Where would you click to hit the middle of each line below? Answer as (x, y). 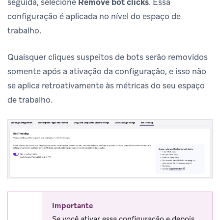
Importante (72, 206)
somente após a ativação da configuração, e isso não (107, 71)
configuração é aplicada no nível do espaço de (94, 16)
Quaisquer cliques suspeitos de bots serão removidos (108, 57)
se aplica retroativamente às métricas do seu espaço (106, 85)
